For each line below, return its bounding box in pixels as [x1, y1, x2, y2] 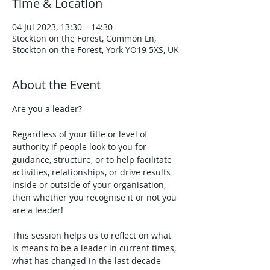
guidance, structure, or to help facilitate [12, 154, 174, 165]
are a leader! [12, 204, 63, 216]
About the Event [12, 77, 101, 93]
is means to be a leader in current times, [12, 242, 178, 254]
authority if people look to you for [12, 141, 149, 152]
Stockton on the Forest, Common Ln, [12, 33, 156, 44]
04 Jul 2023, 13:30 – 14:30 [12, 21, 113, 33]
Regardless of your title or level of [12, 128, 150, 140]
